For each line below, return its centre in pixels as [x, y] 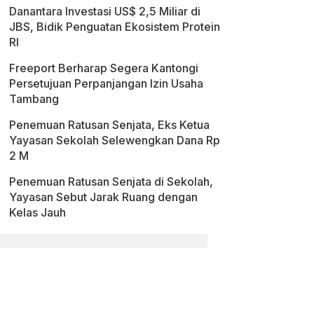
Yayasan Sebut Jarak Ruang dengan [103, 197]
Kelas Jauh [37, 212]
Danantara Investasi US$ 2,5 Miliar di [105, 11]
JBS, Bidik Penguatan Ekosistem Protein [115, 26]
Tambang [34, 98]
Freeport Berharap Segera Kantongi [104, 68]
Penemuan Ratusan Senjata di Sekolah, [111, 181]
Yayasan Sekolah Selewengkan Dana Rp [115, 140]
